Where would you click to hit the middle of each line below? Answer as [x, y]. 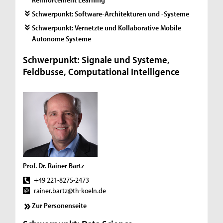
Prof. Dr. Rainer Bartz [54, 166]
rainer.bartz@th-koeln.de [70, 190]
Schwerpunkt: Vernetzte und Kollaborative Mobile [107, 27]
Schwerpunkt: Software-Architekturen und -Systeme [111, 13]
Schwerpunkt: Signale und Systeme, [97, 59]
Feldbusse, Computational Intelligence [102, 71]
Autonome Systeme [62, 38]
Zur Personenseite [59, 205]
